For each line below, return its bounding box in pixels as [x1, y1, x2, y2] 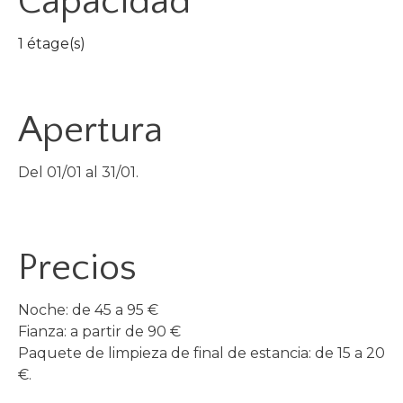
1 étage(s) [18, 35, 85, 53]
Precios [18, 246, 137, 290]
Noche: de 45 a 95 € [18, 301, 158, 319]
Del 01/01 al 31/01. [18, 164, 139, 182]
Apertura [18, 109, 163, 152]
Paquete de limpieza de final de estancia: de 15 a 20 [18, 345, 385, 363]
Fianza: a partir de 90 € [18, 323, 181, 341]
